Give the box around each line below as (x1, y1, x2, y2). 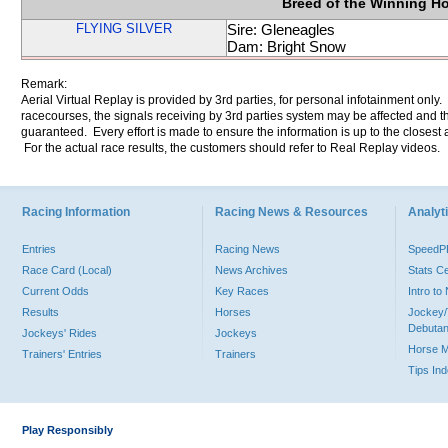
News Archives (215, 264, 288, 276)
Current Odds (22, 285, 89, 297)
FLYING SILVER (76, 21, 172, 36)
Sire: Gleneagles (227, 21, 335, 38)
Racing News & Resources (215, 205, 368, 219)
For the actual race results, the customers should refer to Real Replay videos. (21, 141, 440, 155)
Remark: (21, 77, 67, 91)
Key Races (215, 285, 269, 297)
